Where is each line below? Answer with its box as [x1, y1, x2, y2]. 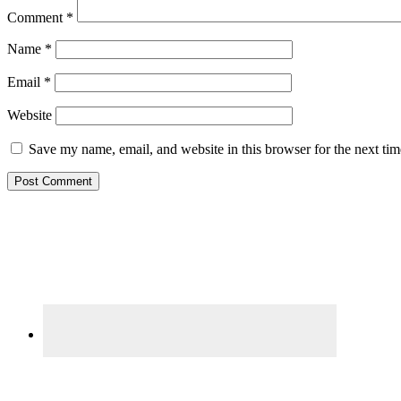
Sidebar [6, 228, 78, 252]
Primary [6, 204, 85, 228]
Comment [7, 10, 66, 26]
